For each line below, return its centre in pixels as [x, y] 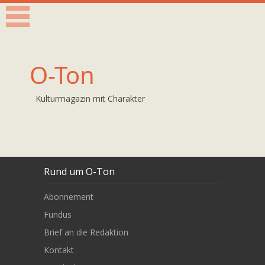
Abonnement [69, 196]
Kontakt [59, 250]
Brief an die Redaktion [86, 232]
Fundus [58, 214]
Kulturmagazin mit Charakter [90, 98]
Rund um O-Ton [79, 171]
